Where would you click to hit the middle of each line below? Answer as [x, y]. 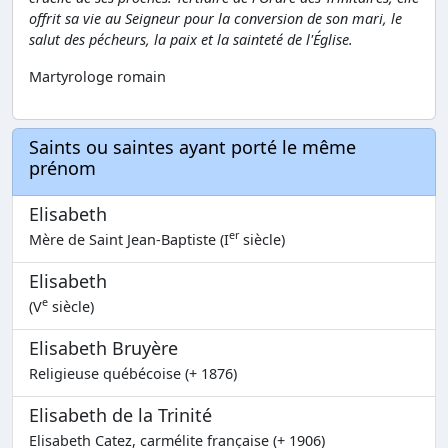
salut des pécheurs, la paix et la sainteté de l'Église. [191, 39]
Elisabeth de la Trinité [120, 414]
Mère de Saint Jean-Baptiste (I [129, 239]
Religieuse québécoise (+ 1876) [133, 373]
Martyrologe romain [97, 76]
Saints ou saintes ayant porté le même [192, 146]
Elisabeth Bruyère [103, 347]
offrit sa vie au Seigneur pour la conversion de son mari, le [215, 18]
